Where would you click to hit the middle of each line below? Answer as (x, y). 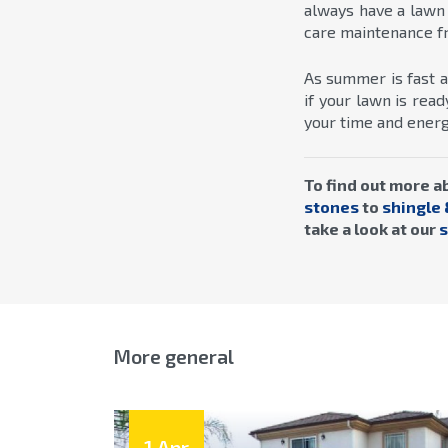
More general (174, 356)
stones (331, 206)
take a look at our (371, 228)
